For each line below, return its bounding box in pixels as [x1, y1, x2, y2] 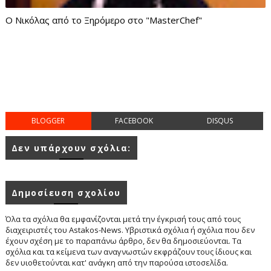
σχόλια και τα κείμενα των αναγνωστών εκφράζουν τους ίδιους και [5, 246, 252, 257]
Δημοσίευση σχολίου [11, 186, 121, 198]
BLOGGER [31, 116, 65, 126]
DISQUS [207, 116, 233, 126]
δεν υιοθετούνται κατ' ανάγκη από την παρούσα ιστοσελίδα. [5, 256, 228, 268]
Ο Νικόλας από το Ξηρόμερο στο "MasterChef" [5, 14, 202, 26]
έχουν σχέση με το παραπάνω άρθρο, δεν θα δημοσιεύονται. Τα [5, 235, 241, 246]
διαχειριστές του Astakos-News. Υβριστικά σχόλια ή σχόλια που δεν [5, 224, 255, 235]
